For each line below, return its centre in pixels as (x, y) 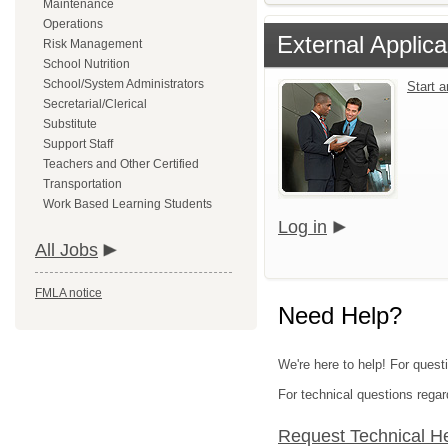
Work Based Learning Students (127, 204)
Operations (73, 24)
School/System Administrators (123, 84)
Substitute (70, 124)
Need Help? (340, 315)
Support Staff (78, 144)
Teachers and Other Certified (121, 164)
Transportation (82, 184)
